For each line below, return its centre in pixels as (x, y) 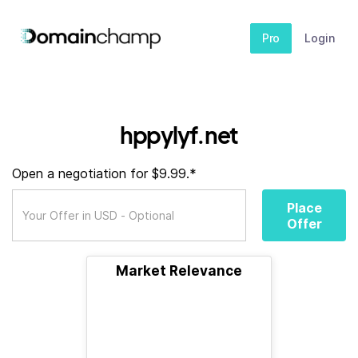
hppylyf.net (179, 135)
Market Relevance (179, 271)
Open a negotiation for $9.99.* (104, 173)
